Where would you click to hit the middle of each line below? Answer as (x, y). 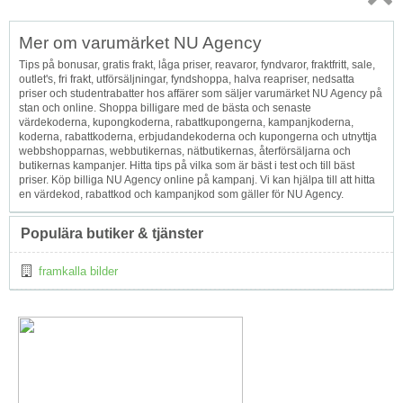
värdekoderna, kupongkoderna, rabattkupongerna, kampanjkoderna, (186, 122)
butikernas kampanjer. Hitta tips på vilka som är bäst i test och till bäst (187, 165)
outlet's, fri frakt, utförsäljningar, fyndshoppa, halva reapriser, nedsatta (187, 79)
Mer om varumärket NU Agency (140, 42)
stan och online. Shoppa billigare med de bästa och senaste (165, 107)
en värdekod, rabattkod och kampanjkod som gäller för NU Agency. (181, 194)
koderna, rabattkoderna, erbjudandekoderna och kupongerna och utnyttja (198, 136)
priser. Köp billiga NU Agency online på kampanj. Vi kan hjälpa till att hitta (197, 179)
